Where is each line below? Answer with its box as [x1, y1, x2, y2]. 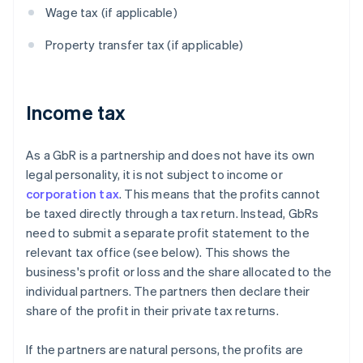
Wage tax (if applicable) [45, 4, 177, 21]
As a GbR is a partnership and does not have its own [26, 147, 315, 164]
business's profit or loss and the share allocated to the [26, 263, 332, 280]
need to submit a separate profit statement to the [26, 224, 310, 241]
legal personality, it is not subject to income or [26, 166, 283, 183]
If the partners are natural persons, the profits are [26, 341, 304, 358]
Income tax [26, 100, 126, 126]
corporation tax [26, 186, 119, 203]
